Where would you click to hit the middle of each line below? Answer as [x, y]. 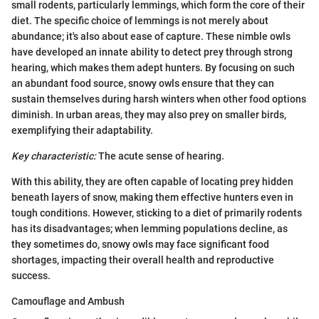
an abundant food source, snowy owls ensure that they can [143, 84]
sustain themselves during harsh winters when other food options [159, 99]
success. [31, 276]
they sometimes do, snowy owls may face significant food [140, 245]
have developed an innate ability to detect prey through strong [152, 52]
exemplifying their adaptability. [82, 131]
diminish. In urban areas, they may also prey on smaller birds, [149, 115]
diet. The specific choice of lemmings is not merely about [140, 21]
